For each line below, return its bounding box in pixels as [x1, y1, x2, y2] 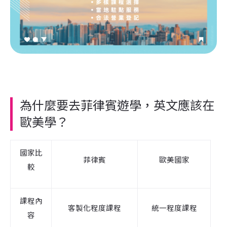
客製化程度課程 [68, 202, 121, 213]
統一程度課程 [151, 202, 197, 213]
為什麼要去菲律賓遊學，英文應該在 [20, 97, 214, 114]
